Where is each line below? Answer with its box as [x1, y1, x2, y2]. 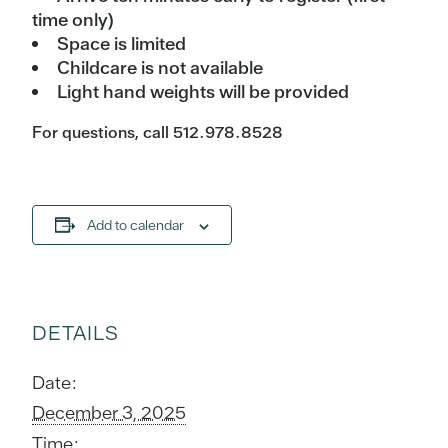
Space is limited [57, 32, 186, 56]
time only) [32, 8, 114, 32]
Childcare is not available [57, 56, 263, 80]
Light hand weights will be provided [57, 80, 349, 104]
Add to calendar [87, 216, 184, 235]
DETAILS [32, 319, 119, 346]
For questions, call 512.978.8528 [32, 122, 283, 144]
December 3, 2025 [32, 400, 186, 424]
